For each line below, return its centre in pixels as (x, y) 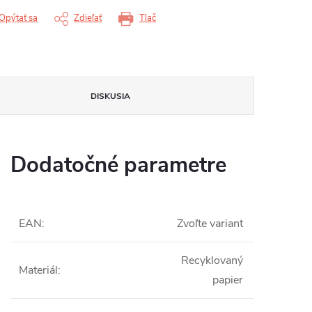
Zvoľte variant (210, 224)
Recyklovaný (212, 261)
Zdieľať (88, 18)
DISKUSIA (111, 96)
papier (228, 280)
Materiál (38, 271)
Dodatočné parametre (118, 165)
